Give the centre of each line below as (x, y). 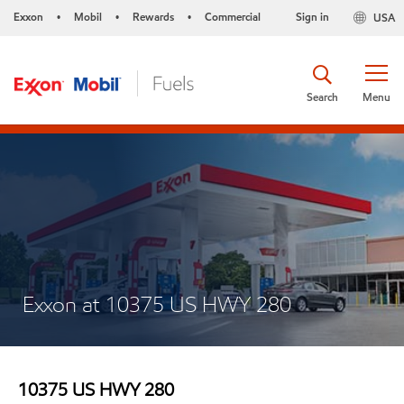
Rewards (153, 17)
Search (322, 96)
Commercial (233, 17)
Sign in (312, 17)
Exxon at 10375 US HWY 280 (157, 304)
